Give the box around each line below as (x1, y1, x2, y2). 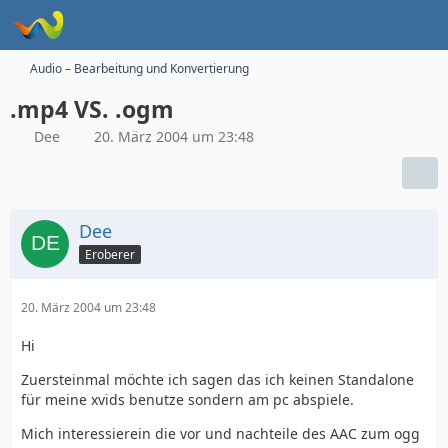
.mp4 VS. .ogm (10, 93, 174, 125)
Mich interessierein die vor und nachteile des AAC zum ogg (21, 424, 420, 443)
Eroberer (85, 245, 135, 263)
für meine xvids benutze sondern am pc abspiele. (21, 390, 354, 409)
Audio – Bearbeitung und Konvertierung (30, 60, 249, 77)
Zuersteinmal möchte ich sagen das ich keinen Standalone (21, 370, 414, 389)
